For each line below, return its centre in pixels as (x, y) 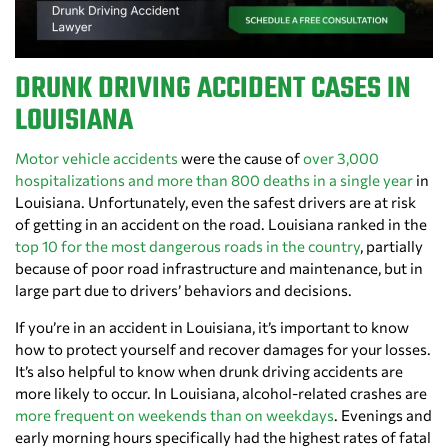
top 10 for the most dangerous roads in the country (187, 246)
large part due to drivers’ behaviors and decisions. (183, 290)
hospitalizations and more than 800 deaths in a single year (214, 180)
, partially (391, 246)
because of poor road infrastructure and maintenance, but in (219, 268)
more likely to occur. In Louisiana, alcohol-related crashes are (221, 393)
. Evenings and (383, 415)
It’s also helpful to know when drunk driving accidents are (209, 371)
